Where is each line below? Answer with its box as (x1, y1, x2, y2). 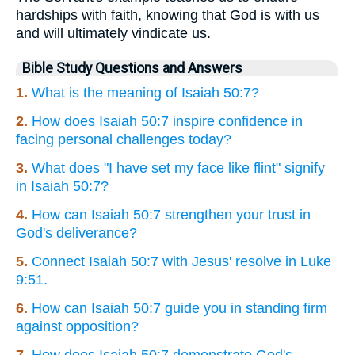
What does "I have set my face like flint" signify (32, 160, 325, 177)
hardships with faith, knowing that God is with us (16, 7, 319, 24)
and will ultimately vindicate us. (16, 25, 211, 42)
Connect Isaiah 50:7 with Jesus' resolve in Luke (32, 254, 331, 270)
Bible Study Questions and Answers (22, 60, 242, 77)
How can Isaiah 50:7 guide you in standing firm (32, 300, 327, 317)
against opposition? (16, 319, 139, 335)
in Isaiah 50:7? (16, 178, 109, 195)
